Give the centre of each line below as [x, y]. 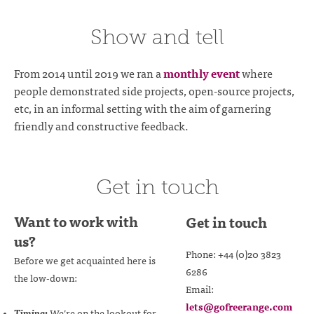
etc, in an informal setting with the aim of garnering [143, 108]
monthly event [202, 73]
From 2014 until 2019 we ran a [89, 73]
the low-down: [46, 277]
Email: [199, 288]
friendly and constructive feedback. [101, 125]
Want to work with [76, 221]
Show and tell [157, 37]
